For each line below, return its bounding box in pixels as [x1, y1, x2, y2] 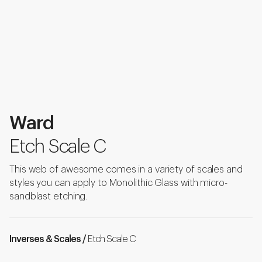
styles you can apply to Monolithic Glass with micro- [9, 178, 227, 188]
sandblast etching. [9, 192, 88, 202]
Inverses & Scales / [9, 235, 88, 244]
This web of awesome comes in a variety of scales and [9, 165, 243, 175]
